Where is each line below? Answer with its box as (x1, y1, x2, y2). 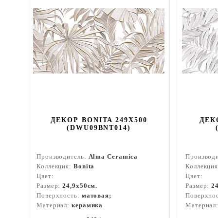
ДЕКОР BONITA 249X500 (50, 116, 147, 124)
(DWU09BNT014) (67, 124, 131, 131)
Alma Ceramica (88, 153, 138, 160)
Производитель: (36, 153, 89, 160)
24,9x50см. (62, 182, 98, 189)
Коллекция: (36, 163, 73, 170)
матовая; (81, 192, 111, 199)
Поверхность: (36, 192, 82, 199)
